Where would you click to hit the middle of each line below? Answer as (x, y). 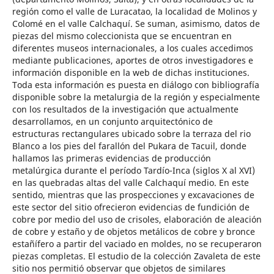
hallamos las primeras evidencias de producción (111, 158)
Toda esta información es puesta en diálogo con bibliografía (135, 85)
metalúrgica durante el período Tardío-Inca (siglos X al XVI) (133, 170)
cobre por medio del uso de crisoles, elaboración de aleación (137, 219)
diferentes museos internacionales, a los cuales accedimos (132, 48)
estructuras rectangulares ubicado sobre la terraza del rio (131, 134)
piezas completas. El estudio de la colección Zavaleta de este (136, 256)
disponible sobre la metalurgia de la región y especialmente (136, 97)
